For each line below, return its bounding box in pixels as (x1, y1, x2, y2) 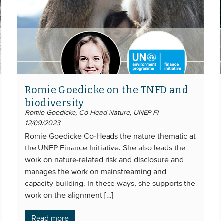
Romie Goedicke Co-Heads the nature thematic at (25, 132, 196, 141)
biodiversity (25, 96, 84, 109)
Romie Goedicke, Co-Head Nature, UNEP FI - (25, 109, 162, 116)
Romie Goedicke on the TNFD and (25, 83, 188, 96)
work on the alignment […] (25, 191, 113, 200)
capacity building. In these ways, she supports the (25, 180, 195, 188)
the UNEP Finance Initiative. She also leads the (25, 144, 185, 152)
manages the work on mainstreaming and (25, 168, 166, 176)
